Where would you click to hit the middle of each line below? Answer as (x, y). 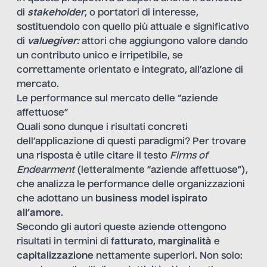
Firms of (189, 156)
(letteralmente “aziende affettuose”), (161, 170)
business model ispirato (151, 199)
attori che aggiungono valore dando (164, 41)
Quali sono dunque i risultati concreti (102, 127)
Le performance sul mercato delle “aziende (117, 99)
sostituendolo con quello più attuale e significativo (133, 27)
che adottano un (56, 199)
